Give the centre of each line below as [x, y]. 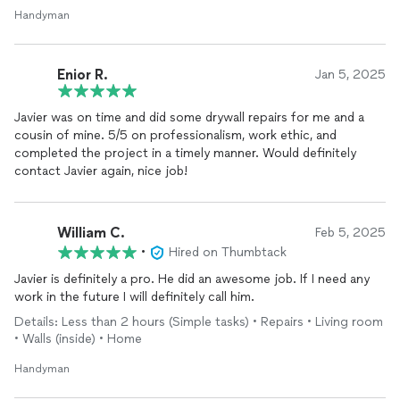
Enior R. [83, 74]
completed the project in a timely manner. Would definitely [185, 153]
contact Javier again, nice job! [101, 171]
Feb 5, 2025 [350, 233]
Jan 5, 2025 [350, 75]
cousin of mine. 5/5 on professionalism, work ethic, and [175, 135]
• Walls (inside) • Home [78, 339]
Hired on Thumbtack [228, 252]
